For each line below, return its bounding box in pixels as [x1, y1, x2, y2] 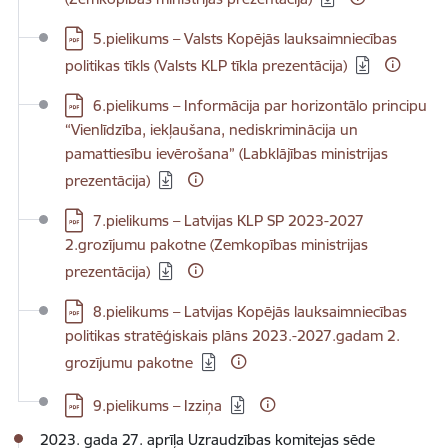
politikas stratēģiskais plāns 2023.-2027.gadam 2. [65, 326, 400, 345]
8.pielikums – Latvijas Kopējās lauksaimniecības [93, 302, 407, 321]
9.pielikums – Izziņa [93, 396, 222, 415]
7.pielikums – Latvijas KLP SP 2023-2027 [93, 211, 364, 230]
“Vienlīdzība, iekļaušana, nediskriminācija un [65, 120, 358, 139]
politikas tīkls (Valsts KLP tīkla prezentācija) [65, 56, 347, 75]
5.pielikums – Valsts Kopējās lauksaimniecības [93, 29, 397, 48]
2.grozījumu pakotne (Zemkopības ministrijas [65, 235, 368, 254]
